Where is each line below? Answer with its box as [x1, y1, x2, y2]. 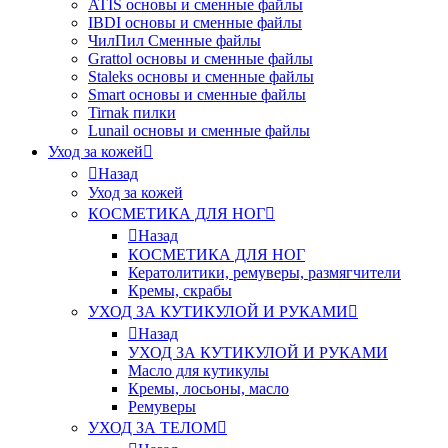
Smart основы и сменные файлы [88, 86, 306, 103]
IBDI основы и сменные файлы [88, 14, 302, 31]
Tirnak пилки [88, 104, 176, 121]
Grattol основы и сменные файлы [88, 50, 313, 67]
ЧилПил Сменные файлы [88, 32, 261, 49]
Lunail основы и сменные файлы [88, 122, 310, 139]
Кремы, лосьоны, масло [128, 380, 289, 397]
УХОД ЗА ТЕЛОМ [88, 419, 217, 436]
